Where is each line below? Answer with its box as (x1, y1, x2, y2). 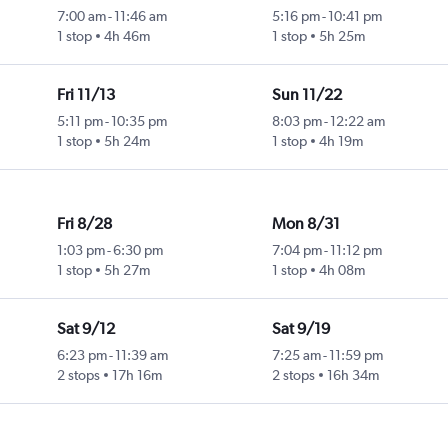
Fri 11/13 (56, 85, 115, 105)
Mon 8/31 (271, 214, 340, 234)
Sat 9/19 (271, 319, 330, 339)
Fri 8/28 (56, 214, 112, 234)
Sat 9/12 (56, 319, 115, 339)
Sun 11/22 (271, 85, 342, 105)
